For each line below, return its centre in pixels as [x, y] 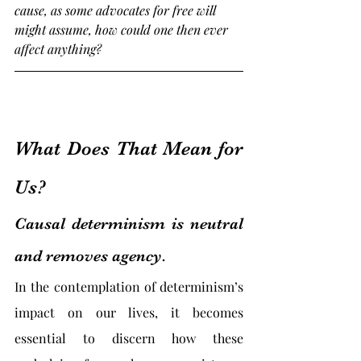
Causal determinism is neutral [129, 224]
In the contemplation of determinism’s [129, 286]
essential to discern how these [129, 338]
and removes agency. [90, 256]
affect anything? [58, 49]
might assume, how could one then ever [123, 29]
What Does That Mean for [129, 148]
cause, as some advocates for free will [117, 10]
